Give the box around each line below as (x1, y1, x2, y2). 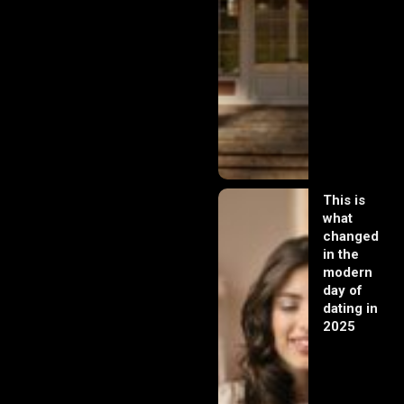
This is (323, 191, 365, 208)
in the (323, 245, 359, 262)
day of (323, 281, 363, 298)
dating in (323, 299, 378, 317)
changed (323, 227, 379, 244)
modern (323, 263, 372, 280)
